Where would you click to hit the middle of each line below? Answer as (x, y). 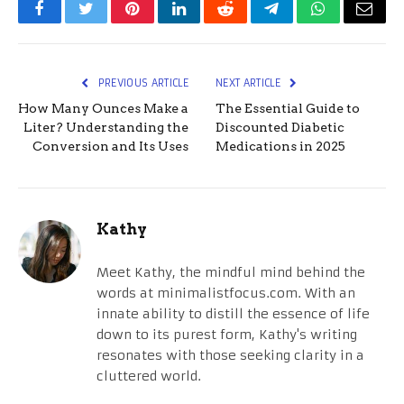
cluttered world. (149, 376)
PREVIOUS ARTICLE (142, 83)
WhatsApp (352, 22)
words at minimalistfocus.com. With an (226, 293)
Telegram (301, 22)
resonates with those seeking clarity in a (230, 355)
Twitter (108, 22)
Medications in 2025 (280, 146)
